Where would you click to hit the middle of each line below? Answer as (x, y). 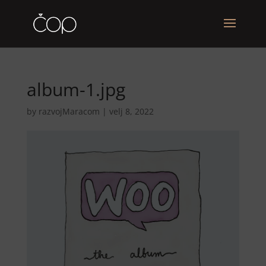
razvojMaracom (69, 111)
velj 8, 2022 (131, 111)
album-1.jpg (76, 89)
